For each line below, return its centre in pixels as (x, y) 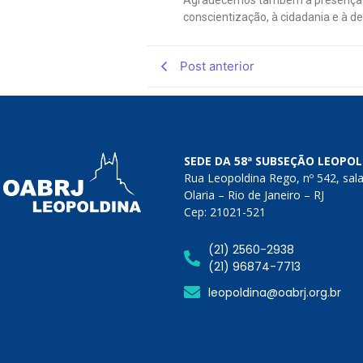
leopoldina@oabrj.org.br (275, 292)
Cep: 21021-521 (225, 212)
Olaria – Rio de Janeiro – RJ (254, 195)
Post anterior (217, 66)
